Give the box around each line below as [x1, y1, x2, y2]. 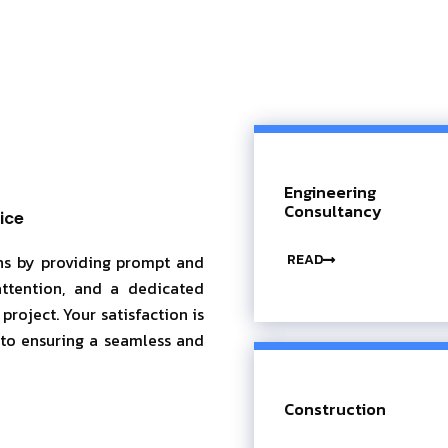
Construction [284, 396, 386, 421]
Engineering [284, 179, 376, 204]
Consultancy [284, 198, 382, 223]
